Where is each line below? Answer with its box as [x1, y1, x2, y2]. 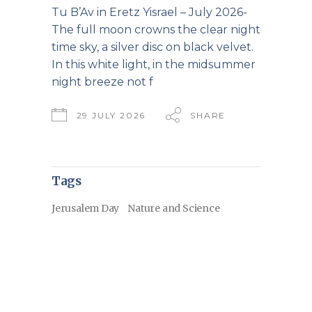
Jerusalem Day [52, 201, 120, 214]
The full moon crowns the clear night [52, 22, 260, 36]
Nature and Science [127, 201, 220, 214]
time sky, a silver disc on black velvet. [52, 40, 253, 54]
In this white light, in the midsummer [52, 57, 256, 71]
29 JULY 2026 [76, 109, 146, 120]
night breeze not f [52, 75, 153, 88]
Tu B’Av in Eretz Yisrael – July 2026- [52, 5, 247, 19]
